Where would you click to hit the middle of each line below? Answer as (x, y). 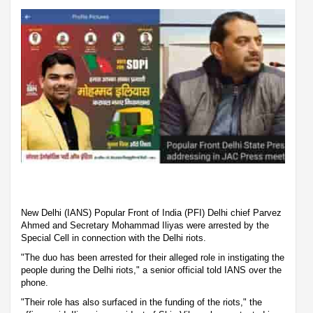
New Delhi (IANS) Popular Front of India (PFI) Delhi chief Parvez (151, 212)
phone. (35, 282)
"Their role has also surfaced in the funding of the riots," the (141, 302)
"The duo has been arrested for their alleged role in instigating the (153, 257)
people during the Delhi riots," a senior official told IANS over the (151, 270)
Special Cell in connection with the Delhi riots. (114, 238)
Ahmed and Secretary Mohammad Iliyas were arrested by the (145, 225)
